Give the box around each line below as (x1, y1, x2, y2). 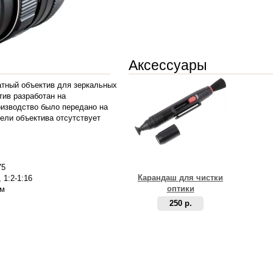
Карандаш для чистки (138, 173, 223, 182)
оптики (166, 184, 194, 193)
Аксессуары (129, 57, 207, 73)
